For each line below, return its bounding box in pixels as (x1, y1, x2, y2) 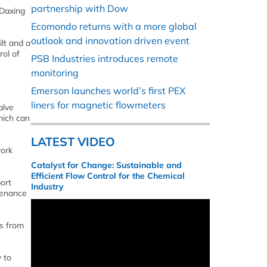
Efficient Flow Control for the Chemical (31, 170, 185, 182)
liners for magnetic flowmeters (31, 99, 166, 111)
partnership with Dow (31, 2, 128, 15)
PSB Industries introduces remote (31, 52, 178, 65)
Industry (31, 181, 64, 193)
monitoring (31, 67, 79, 79)
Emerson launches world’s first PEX (31, 85, 185, 97)
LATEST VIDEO (31, 134, 115, 150)
